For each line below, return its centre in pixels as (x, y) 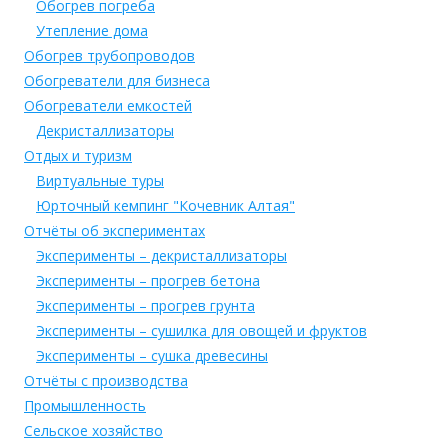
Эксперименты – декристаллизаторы (161, 255)
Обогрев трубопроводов (109, 55)
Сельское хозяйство (93, 430)
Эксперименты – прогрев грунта (145, 305)
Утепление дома (92, 30)
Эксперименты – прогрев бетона (148, 280)
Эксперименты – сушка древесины (152, 355)
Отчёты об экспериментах (114, 230)
